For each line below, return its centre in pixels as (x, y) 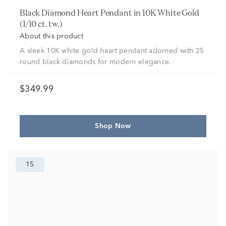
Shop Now (113, 126)
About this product (52, 36)
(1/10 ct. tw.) (41, 24)
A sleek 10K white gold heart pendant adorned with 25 (112, 51)
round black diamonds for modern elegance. (96, 62)
